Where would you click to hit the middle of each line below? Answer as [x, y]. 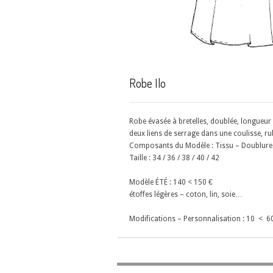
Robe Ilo [147, 83]
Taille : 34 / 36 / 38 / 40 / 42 [174, 158]
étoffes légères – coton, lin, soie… [186, 194]
